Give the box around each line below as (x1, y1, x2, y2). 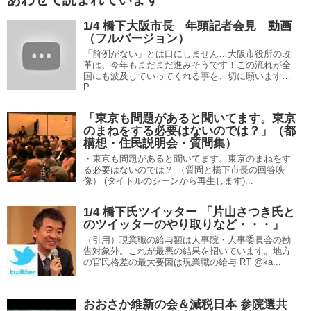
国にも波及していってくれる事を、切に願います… (83, 71, 291, 81)
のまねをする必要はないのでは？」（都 (83, 124, 296, 137)
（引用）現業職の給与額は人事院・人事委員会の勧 (83, 235, 291, 245)
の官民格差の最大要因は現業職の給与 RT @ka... (83, 257, 281, 267)
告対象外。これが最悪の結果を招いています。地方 (83, 246, 291, 256)
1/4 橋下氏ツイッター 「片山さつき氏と (83, 205, 295, 219)
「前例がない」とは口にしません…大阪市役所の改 (83, 49, 291, 59)
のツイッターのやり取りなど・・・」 (83, 218, 284, 231)
